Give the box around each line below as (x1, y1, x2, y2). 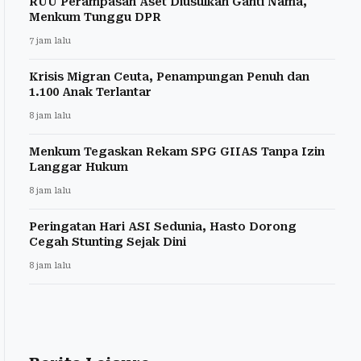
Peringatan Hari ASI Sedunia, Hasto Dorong (29, 219, 297, 233)
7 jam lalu (29, 35, 71, 46)
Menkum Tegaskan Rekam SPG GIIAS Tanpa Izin (29, 144, 325, 158)
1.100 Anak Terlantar (29, 85, 151, 98)
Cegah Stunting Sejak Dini (29, 234, 186, 248)
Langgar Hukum (29, 160, 128, 173)
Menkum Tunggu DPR (29, 10, 161, 23)
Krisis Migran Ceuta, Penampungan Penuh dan (29, 69, 309, 83)
